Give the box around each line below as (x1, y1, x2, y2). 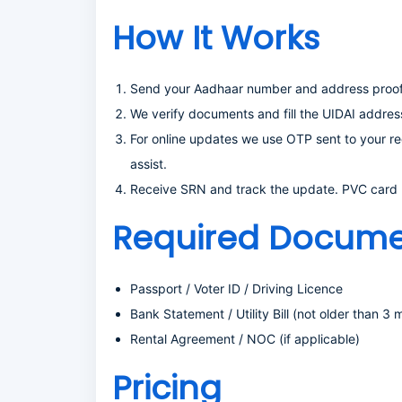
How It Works (112, 15, 319, 61)
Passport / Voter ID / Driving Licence (130, 281, 343, 296)
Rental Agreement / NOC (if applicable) (130, 331, 360, 346)
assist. (130, 156, 167, 171)
